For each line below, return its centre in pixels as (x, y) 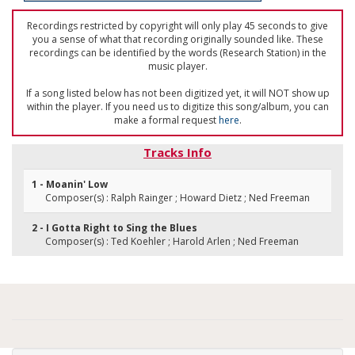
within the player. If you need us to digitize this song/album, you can (177, 107)
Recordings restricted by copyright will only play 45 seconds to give (177, 26)
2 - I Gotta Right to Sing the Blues (115, 228)
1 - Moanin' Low (70, 184)
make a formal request (166, 120)
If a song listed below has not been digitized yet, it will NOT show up (177, 93)
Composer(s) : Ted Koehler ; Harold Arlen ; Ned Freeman (172, 241)
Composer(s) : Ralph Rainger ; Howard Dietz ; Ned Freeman (177, 198)
